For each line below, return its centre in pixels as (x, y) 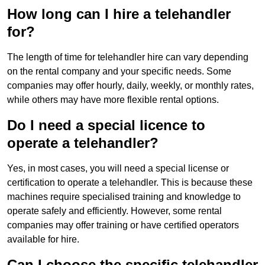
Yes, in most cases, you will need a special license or (118, 169)
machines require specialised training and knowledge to (124, 197)
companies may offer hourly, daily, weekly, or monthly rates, (130, 86)
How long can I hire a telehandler (119, 14)
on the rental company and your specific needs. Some (119, 72)
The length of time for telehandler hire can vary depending (128, 57)
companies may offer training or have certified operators (123, 225)
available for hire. (43, 240)
